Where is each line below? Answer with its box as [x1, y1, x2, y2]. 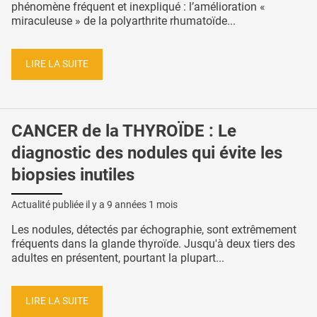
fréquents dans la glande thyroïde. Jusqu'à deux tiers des [11, 237, 295, 251]
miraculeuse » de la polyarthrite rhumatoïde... [11, 14, 236, 28]
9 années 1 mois [107, 199, 178, 211]
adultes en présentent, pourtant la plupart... [11, 251, 224, 265]
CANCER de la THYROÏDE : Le [11, 120, 236, 141]
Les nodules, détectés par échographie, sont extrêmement [11, 223, 296, 237]
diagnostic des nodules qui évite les [11, 142, 282, 163]
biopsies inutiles [11, 164, 134, 185]
